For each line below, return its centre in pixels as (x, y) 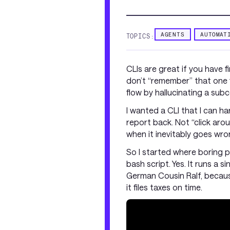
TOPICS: (140, 36)
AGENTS (173, 34)
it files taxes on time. (164, 187)
